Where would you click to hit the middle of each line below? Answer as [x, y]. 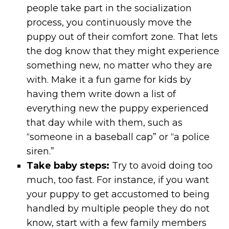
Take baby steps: [68, 165]
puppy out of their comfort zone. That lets [122, 37]
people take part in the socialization [109, 8]
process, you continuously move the [109, 22]
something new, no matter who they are [120, 65]
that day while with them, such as [105, 122]
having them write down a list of [101, 94]
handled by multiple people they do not [118, 208]
